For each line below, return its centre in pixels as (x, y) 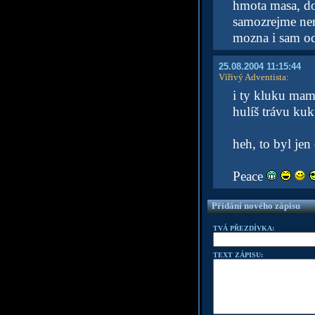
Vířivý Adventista (252, 77)
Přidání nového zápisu (256, 206)
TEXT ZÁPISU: (238, 255)
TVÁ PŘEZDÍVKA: (243, 228)
